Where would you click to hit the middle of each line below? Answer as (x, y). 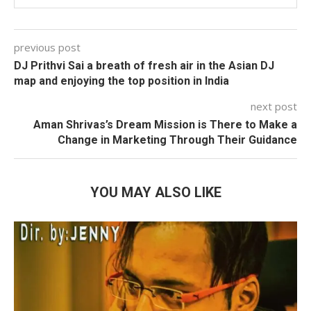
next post (274, 106)
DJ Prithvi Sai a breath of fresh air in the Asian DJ (144, 65)
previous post (47, 47)
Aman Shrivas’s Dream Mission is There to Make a (165, 124)
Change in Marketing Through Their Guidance (177, 140)
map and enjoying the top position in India (121, 81)
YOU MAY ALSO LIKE (155, 192)
